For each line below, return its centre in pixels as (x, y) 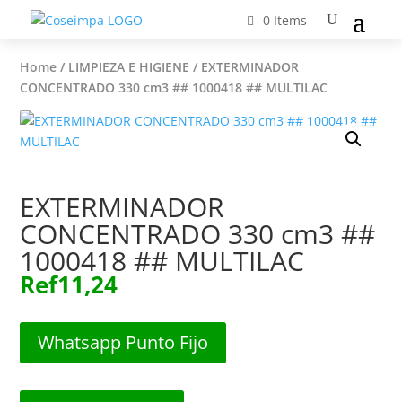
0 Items (285, 20)
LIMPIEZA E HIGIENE (129, 67)
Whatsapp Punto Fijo (123, 342)
